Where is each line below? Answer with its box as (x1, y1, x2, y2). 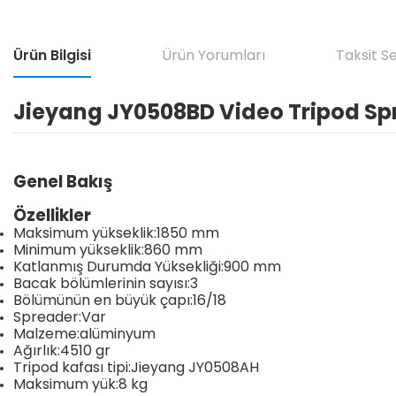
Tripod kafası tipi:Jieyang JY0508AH (13, 357, 259, 377)
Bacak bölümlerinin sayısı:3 (13, 273, 198, 293)
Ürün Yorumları (162, 45, 265, 65)
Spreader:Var (13, 307, 106, 327)
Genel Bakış (13, 170, 112, 194)
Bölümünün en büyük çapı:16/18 (13, 290, 226, 310)
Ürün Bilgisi (13, 45, 91, 65)
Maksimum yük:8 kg (13, 374, 148, 394)
